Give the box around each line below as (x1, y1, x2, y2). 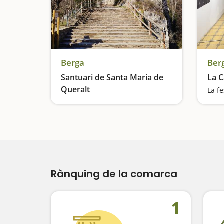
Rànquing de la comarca (51, 167, 177, 181)
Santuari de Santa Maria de (61, 72, 163, 83)
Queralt (61, 84, 90, 95)
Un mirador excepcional (61, 97, 141, 107)
